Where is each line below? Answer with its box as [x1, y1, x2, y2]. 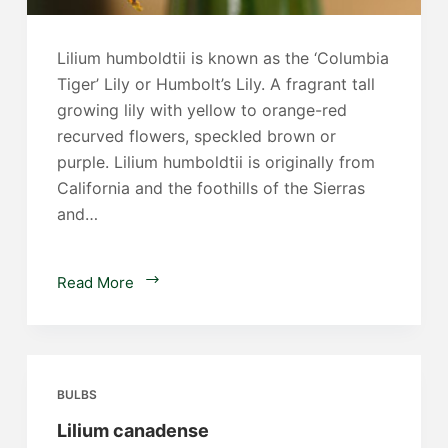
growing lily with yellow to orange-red [56, 99, 347, 120]
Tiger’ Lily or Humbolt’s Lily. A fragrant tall [56, 73, 375, 94]
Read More [56, 272, 134, 292]
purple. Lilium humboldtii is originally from [56, 151, 375, 172]
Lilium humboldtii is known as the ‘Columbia [56, 47, 389, 68]
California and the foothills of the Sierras [56, 177, 365, 198]
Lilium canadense [56, 419, 209, 441]
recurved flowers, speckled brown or [56, 125, 336, 146]
